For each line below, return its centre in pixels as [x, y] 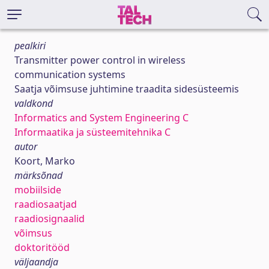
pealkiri [30, 46]
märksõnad [38, 175]
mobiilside [38, 190]
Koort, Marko [45, 161]
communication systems [70, 74]
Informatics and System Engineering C [101, 118]
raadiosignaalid [50, 219]
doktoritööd [42, 247]
